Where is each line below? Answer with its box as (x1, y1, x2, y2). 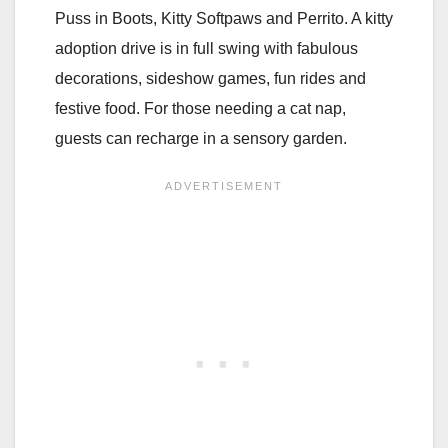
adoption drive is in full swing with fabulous (55, 39, 358, 57)
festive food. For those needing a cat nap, (55, 99, 346, 117)
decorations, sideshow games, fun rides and (55, 69, 366, 87)
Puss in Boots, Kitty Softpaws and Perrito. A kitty (55, 9, 393, 27)
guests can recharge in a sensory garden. (55, 129, 347, 147)
